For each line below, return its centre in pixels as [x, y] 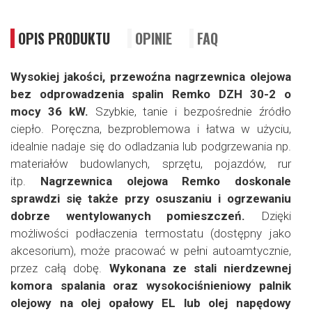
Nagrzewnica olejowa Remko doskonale [165, 181]
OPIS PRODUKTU [64, 38]
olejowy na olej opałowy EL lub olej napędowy [151, 303]
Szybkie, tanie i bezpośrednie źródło [190, 111]
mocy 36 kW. [49, 111]
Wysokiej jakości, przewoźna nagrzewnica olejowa [151, 77]
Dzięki [268, 216]
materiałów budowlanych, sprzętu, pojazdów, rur [151, 164]
